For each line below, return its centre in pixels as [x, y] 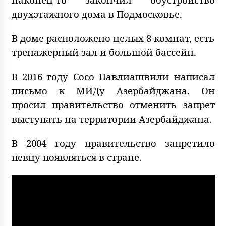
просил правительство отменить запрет [113, 105]
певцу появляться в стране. [76, 157]
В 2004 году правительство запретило [113, 143]
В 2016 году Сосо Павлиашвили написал [113, 77]
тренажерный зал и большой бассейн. [104, 52]
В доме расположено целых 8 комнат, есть [113, 38]
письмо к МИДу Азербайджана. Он [113, 91]
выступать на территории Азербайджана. [111, 119]
